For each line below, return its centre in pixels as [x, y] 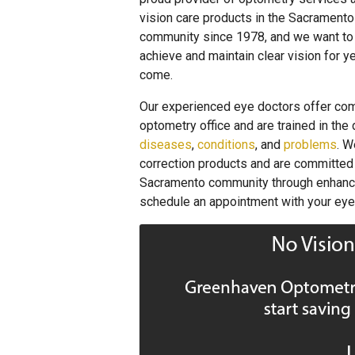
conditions [226, 145]
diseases [166, 145]
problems [310, 145]
